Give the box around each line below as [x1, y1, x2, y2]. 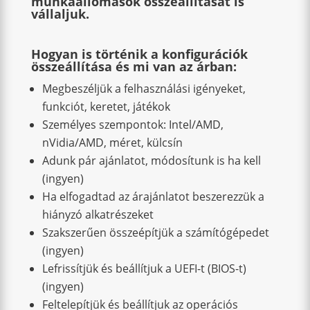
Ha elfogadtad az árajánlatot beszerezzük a [42, 189, 264, 204]
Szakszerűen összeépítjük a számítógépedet [42, 225, 269, 240]
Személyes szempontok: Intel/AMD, [42, 117, 224, 132]
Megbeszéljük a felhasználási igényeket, [42, 81, 246, 96]
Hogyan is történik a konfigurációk [30, 46, 248, 62]
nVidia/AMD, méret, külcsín [42, 135, 183, 150]
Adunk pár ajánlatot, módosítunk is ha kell [42, 153, 261, 168]
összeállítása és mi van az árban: [30, 58, 237, 75]
